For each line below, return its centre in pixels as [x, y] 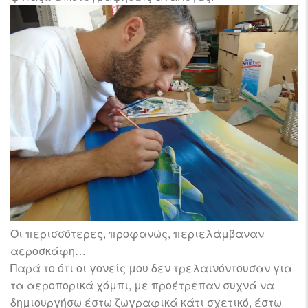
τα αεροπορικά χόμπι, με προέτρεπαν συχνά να [142, 285]
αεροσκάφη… [48, 250]
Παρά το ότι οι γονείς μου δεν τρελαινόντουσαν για [151, 267]
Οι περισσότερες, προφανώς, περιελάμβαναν [137, 233]
